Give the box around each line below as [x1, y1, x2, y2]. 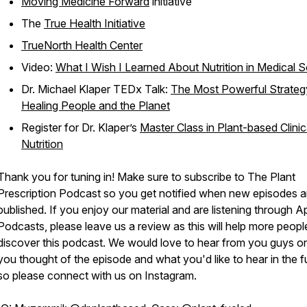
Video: [21, 60, 56, 74]
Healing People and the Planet [21, 99, 170, 112]
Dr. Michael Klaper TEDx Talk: [21, 82, 171, 96]
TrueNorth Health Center [21, 38, 143, 52]
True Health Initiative [44, 16, 145, 30]
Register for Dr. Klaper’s [21, 121, 140, 134]
